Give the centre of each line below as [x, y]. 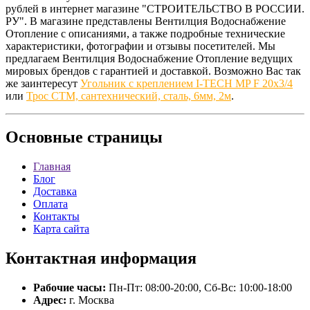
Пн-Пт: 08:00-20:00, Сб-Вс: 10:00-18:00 [199, 288]
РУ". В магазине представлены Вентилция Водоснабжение [146, 21]
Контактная [51, 258]
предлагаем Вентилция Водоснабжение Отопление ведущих [149, 58]
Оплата [51, 204]
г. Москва [90, 300]
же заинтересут [43, 83]
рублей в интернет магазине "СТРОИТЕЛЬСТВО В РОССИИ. [155, 8]
